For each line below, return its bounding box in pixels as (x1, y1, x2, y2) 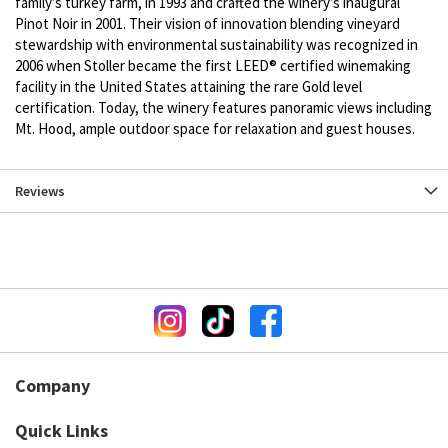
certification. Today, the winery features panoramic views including (15, 98, 432, 118)
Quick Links (15, 419, 108, 443)
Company (15, 374, 90, 398)
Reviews (15, 182, 65, 201)
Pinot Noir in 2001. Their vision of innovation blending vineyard (15, 14, 400, 34)
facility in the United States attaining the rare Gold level (15, 77, 362, 97)
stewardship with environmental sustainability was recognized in (15, 35, 418, 55)
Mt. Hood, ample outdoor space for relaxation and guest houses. (15, 119, 415, 139)
